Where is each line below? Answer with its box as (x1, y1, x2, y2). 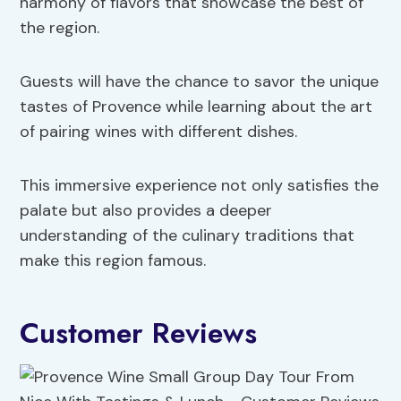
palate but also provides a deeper (20, 200, 273, 222)
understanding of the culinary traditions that (20, 225, 355, 247)
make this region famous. (20, 250, 207, 272)
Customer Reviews (20, 312, 258, 354)
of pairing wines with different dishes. (20, 121, 298, 143)
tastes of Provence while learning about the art (20, 96, 373, 118)
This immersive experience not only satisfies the (20, 175, 380, 197)
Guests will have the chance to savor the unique (20, 71, 380, 93)
